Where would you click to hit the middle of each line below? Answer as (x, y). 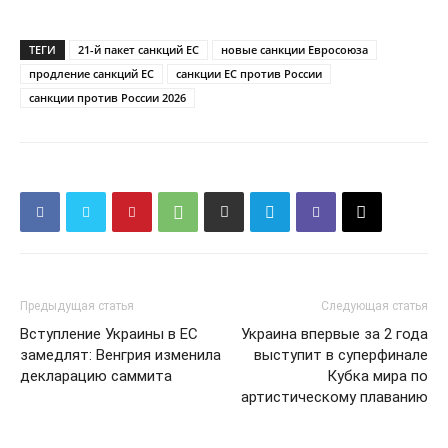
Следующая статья (374, 306)
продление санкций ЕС (91, 74)
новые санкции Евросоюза (294, 50)
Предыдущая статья (77, 306)
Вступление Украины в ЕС (109, 334)
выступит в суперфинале (341, 355)
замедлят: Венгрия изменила (120, 355)
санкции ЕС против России (249, 74)
